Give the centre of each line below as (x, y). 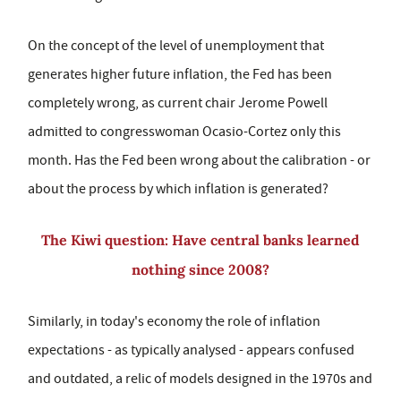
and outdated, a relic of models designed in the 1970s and (200, 379)
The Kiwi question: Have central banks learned (200, 240)
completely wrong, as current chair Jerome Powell (178, 103)
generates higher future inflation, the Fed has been (180, 74)
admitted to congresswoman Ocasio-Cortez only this (184, 132)
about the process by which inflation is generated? (178, 189)
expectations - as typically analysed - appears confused (191, 350)
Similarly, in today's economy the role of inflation (174, 321)
